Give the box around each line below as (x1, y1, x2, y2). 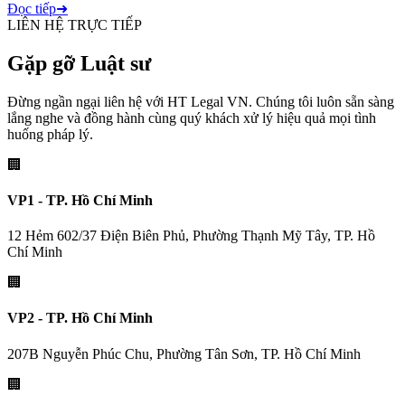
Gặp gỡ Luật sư (7, 51, 151, 75)
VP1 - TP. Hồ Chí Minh (7, 192, 153, 208)
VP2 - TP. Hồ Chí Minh (7, 310, 153, 326)
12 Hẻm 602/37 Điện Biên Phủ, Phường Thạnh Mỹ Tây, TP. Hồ (7, 228, 375, 244)
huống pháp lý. (7, 126, 93, 142)
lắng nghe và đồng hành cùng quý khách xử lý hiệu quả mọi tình (7, 109, 376, 126)
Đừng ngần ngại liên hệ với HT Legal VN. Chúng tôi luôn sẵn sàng (7, 93, 394, 109)
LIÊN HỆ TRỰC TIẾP (7, 16, 142, 33)
